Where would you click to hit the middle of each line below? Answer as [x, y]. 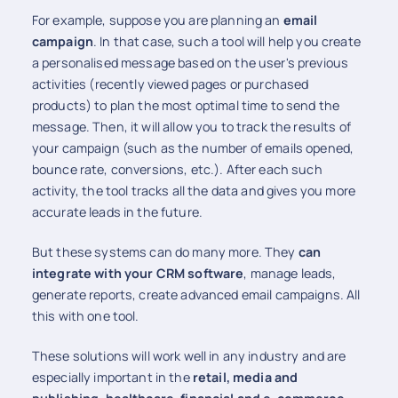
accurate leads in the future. [117, 211]
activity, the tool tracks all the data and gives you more [193, 190]
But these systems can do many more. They [165, 252]
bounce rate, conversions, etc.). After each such [177, 169]
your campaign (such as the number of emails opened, [193, 147]
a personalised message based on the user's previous [190, 62]
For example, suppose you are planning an [157, 20]
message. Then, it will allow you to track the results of [191, 126]
